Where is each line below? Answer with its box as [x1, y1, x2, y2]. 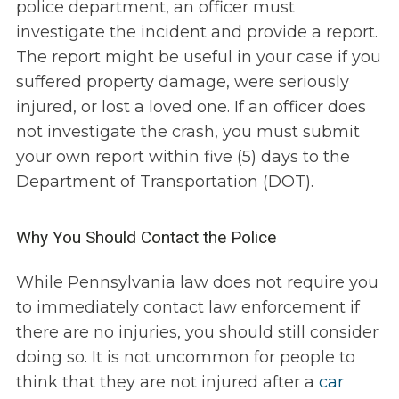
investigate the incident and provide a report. [15, 22, 378, 43]
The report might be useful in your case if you [15, 47, 381, 68]
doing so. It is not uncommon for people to [15, 347, 355, 368]
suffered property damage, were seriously [15, 72, 349, 93]
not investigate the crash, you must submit [15, 122, 360, 142]
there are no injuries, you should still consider [15, 322, 379, 343]
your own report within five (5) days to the [15, 147, 350, 167]
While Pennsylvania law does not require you [15, 273, 379, 293]
